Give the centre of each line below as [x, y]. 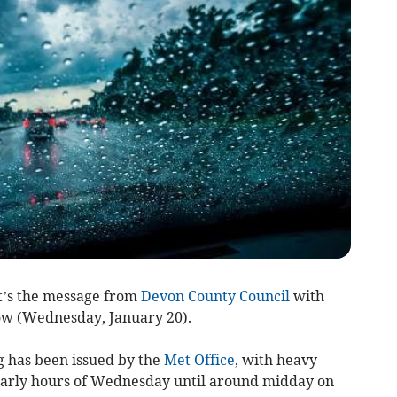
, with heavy [276, 360]
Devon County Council [215, 296]
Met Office [199, 360]
